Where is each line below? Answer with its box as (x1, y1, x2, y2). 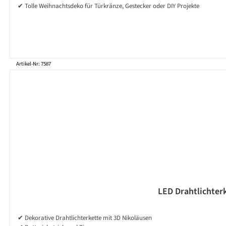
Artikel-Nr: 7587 (16, 60, 51, 68)
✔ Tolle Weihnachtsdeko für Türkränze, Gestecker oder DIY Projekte (18, 2, 199, 11)
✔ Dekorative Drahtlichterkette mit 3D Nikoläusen (18, 213, 152, 223)
